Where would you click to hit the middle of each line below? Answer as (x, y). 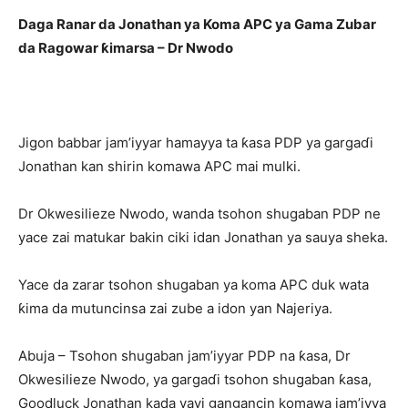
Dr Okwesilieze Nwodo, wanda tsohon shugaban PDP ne (199, 214)
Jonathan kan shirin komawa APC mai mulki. (159, 166)
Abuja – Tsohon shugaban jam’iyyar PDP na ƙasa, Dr (184, 356)
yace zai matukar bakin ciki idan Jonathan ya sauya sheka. (203, 237)
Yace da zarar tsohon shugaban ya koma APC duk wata (194, 285)
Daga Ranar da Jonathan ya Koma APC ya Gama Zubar (197, 24)
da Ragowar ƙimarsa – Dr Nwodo (126, 48)
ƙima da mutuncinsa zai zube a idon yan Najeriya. (175, 308)
